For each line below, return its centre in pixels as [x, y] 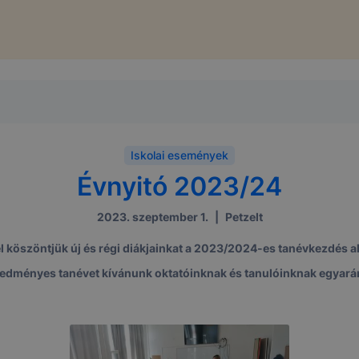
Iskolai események [179, 155]
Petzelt [244, 217]
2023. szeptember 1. [152, 217]
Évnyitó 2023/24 [179, 186]
